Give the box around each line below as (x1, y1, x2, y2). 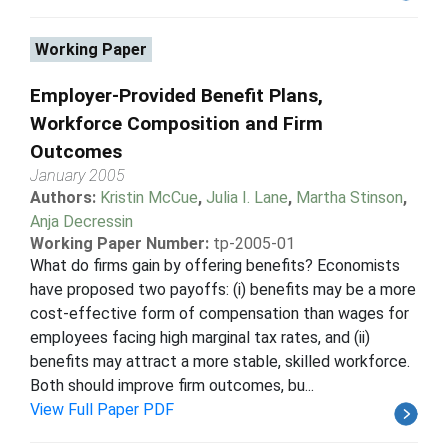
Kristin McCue (100, 187, 198, 207)
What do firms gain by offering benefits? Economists (30, 255, 400, 275)
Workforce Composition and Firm (30, 111, 323, 135)
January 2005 (30, 165, 125, 185)
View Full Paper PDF (30, 399, 174, 419)
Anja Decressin (30, 211, 133, 231)
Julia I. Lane (206, 187, 288, 207)
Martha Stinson (296, 187, 403, 207)
